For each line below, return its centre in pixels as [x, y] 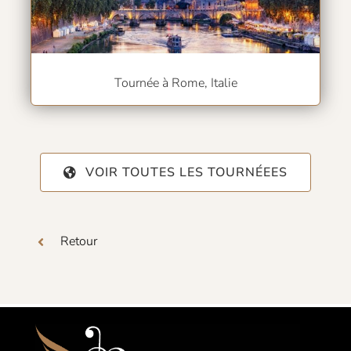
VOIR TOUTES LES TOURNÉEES [187, 172]
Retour [79, 241]
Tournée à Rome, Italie [175, 83]
